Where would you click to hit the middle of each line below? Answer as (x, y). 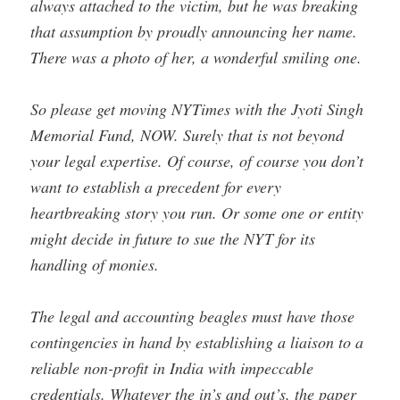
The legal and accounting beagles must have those (193, 317)
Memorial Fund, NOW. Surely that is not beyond (187, 135)
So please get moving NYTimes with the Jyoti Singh (197, 109)
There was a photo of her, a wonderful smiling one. (196, 57)
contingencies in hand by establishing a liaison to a (197, 342)
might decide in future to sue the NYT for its (173, 239)
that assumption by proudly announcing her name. (194, 31)
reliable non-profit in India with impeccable (172, 368)
